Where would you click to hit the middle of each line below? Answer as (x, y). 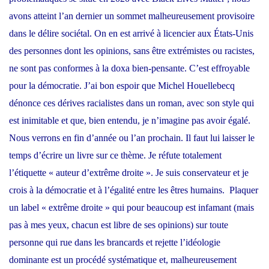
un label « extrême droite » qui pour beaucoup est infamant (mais (131, 208)
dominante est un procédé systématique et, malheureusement (123, 260)
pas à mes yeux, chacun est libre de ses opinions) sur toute (119, 225)
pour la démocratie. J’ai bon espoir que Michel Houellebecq (122, 86)
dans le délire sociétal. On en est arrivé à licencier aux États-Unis (131, 34)
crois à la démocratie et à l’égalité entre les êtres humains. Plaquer (134, 190)
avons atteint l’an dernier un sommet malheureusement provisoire (132, 16)
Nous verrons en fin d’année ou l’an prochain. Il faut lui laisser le (132, 138)
